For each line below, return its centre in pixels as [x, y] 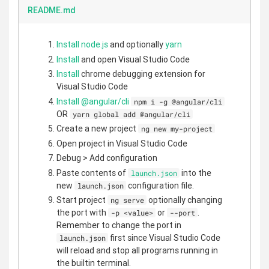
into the [196, 173]
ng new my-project [177, 128]
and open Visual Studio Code [134, 59]
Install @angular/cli [93, 101]
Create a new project [97, 128]
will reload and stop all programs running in [137, 250]
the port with [82, 213]
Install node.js [82, 44]
